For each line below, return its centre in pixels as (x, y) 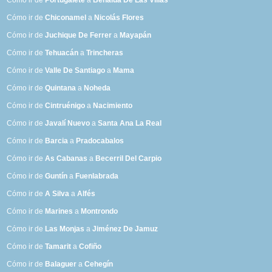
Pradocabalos (100, 141)
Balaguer (61, 264)
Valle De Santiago (75, 71)
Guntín (56, 176)
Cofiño (90, 247)
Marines (59, 212)
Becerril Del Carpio (129, 159)
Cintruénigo (65, 106)
